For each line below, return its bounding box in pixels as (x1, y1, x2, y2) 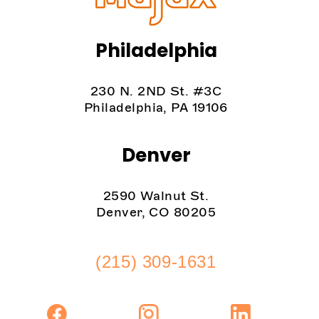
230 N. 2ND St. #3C (90, 83, 222, 99)
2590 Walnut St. (103, 188, 209, 204)
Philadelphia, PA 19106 (84, 100, 228, 115)
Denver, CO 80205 (95, 204, 216, 220)
